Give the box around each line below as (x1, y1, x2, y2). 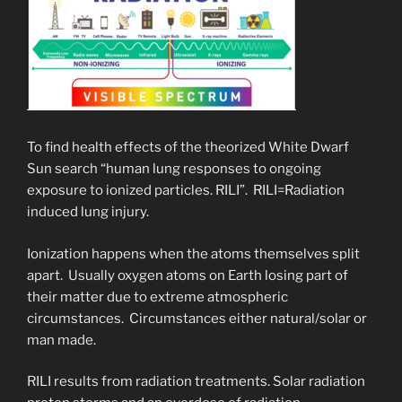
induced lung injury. (27, 204, 149, 221)
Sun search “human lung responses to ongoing (27, 161, 321, 178)
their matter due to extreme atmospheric (27, 288, 288, 305)
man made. (27, 331, 96, 348)
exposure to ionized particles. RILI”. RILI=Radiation (27, 182, 345, 199)
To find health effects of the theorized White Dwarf (27, 139, 349, 156)
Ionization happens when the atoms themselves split (27, 245, 360, 262)
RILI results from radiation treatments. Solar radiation (27, 373, 365, 390)
